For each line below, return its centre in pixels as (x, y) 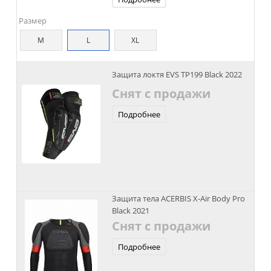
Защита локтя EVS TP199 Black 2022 (177, 74)
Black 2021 (130, 211)
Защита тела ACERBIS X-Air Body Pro (178, 198)
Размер (32, 21)
